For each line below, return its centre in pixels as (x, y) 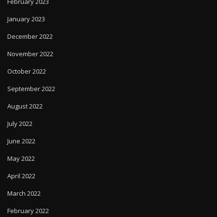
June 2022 (21, 141)
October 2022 (27, 71)
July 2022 (20, 124)
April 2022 (21, 176)
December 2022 (30, 37)
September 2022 (31, 89)
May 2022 (21, 159)
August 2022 (25, 106)
